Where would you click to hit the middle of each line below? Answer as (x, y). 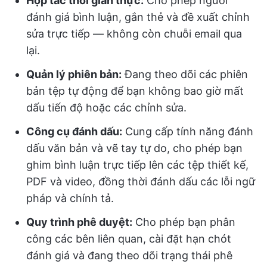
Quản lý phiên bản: (74, 74)
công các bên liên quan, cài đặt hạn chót (129, 239)
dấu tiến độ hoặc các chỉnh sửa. (106, 108)
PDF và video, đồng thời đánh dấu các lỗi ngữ (141, 181)
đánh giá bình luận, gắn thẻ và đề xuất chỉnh (138, 17)
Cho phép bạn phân (184, 222)
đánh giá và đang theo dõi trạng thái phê (129, 255)
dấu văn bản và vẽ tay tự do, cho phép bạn (134, 148)
